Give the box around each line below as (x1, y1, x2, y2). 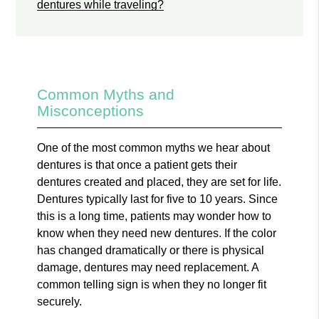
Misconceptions (37, 102, 145, 119)
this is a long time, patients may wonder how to (37, 209, 272, 222)
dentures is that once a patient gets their (37, 158, 238, 171)
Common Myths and (37, 85, 175, 103)
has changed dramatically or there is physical (37, 244, 265, 256)
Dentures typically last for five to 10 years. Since (37, 192, 278, 205)
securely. (37, 295, 83, 308)
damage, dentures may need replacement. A (37, 261, 259, 273)
